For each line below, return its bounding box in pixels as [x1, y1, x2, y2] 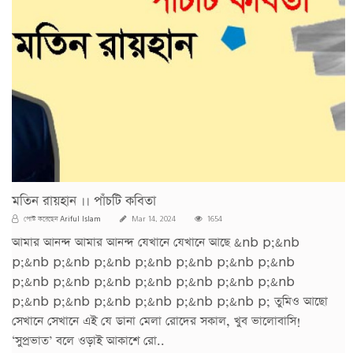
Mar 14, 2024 [129, 214, 176, 224]
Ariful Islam [60, 211, 101, 225]
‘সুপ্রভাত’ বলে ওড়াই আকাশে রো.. [12, 332, 165, 349]
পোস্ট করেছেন [21, 214, 60, 224]
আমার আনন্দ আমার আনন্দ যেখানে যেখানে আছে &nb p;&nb [12, 233, 299, 251]
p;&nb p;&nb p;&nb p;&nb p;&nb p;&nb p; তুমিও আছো [12, 292, 328, 310]
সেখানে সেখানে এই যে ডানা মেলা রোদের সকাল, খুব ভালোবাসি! [12, 312, 301, 329]
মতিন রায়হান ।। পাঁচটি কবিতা [12, 191, 156, 210]
